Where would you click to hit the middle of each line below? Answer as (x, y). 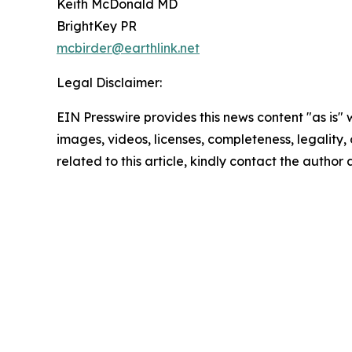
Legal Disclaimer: (109, 82)
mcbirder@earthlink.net (128, 48)
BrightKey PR (97, 26)
